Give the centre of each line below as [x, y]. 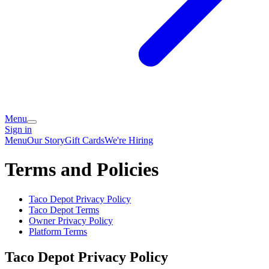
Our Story [46, 140]
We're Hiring [129, 140]
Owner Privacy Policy [71, 220]
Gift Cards [85, 140]
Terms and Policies [82, 170]
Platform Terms [58, 231]
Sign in [18, 129]
